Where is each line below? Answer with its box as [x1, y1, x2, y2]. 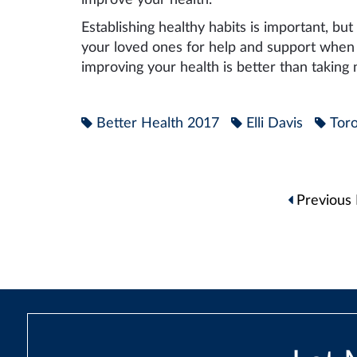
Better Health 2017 [96, 116, 219, 131]
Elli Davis [246, 116, 303, 131]
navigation [80, 202, 244, 239]
